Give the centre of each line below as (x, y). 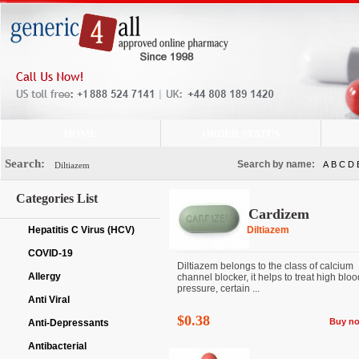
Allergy (44, 276)
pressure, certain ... (218, 288)
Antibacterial (57, 346)
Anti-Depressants (69, 323)
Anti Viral (49, 300)
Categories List (57, 198)
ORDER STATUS (241, 133)
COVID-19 (50, 253)
